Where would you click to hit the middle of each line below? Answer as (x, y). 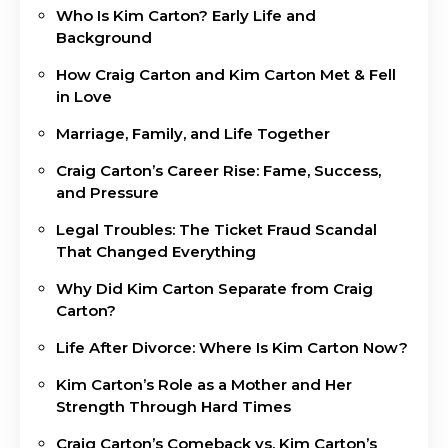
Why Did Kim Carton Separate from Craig (214, 288)
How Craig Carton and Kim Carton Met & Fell (226, 74)
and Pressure (107, 192)
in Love (84, 96)
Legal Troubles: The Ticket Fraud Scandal (216, 229)
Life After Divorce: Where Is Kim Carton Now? (232, 347)
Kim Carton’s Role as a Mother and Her (204, 384)
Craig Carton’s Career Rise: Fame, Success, (218, 170)
